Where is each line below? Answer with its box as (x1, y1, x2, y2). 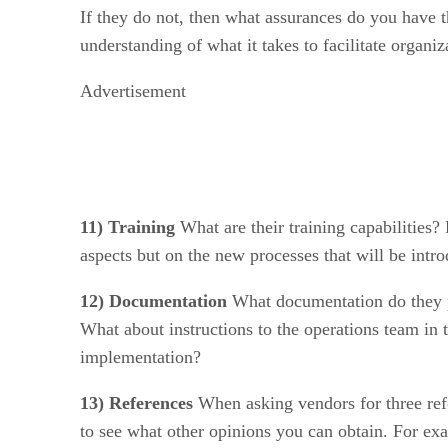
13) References (80, 392, 193, 413)
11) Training (80, 216, 175, 237)
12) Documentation (80, 290, 227, 311)
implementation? (80, 346, 201, 367)
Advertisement (80, 80, 186, 101)
